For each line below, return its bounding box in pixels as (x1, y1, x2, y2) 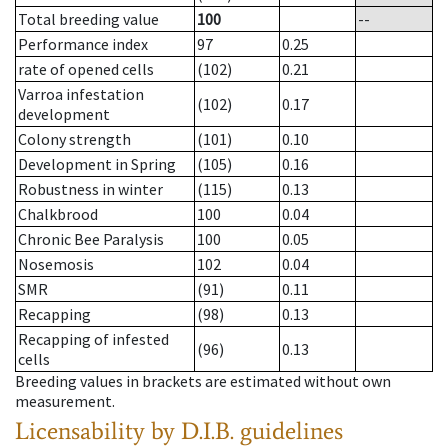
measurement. (15, 391, 115, 412)
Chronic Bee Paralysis (18, 229, 164, 250)
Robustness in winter (18, 179, 163, 200)
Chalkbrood (18, 204, 98, 225)
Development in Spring (18, 154, 176, 175)
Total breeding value (18, 9, 159, 30)
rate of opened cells (18, 59, 154, 80)
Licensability (15, 416, 145, 446)
